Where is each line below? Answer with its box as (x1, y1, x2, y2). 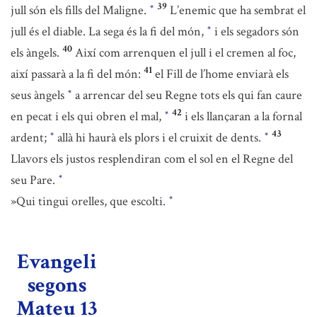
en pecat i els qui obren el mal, (11, 108, 164, 125)
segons (27, 272, 86, 299)
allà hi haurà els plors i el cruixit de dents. (54, 129, 264, 146)
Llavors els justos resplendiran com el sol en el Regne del (11, 151, 293, 167)
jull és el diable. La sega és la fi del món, (11, 23, 207, 40)
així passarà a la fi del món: (11, 66, 141, 82)
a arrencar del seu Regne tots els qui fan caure (72, 87, 302, 103)
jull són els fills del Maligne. (11, 2, 149, 18)
